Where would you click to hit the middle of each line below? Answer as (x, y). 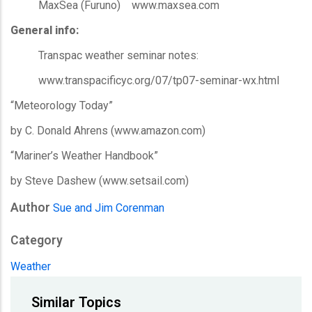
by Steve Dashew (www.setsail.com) (100, 180)
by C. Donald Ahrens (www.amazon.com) (108, 130)
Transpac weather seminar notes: (114, 55)
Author (30, 207)
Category (37, 240)
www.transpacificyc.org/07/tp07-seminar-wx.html (145, 80)
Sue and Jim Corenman (109, 208)
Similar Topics (76, 302)
